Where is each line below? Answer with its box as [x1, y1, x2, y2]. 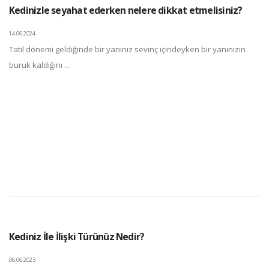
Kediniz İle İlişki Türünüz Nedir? [9, 230, 145, 244]
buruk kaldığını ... [9, 59, 70, 71]
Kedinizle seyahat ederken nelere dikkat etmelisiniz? [9, 4, 243, 17]
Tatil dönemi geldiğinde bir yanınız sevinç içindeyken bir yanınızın [9, 44, 246, 55]
